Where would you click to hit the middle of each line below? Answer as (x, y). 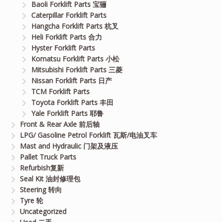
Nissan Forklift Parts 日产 (71, 80)
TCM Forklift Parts (60, 91)
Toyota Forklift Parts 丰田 (72, 102)
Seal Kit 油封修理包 (50, 178)
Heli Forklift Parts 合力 (66, 37)
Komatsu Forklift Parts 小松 (75, 58)
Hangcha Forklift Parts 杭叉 (75, 26)
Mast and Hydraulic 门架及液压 (69, 146)
